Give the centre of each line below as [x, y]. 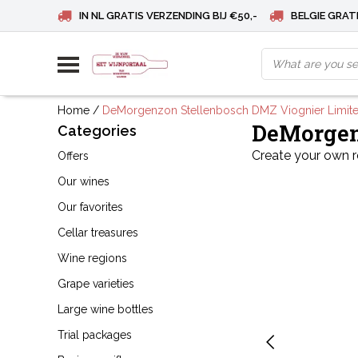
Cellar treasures [98, 233]
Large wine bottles [105, 309]
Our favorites [90, 207]
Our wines [84, 181]
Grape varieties [96, 284]
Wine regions [92, 258]
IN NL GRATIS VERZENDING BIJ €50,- [168, 16]
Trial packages [95, 335]
